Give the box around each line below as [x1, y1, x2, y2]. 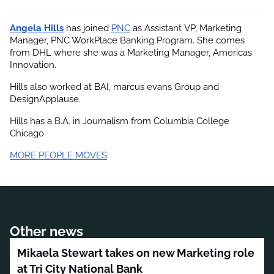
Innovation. [10, 59, 56, 70]
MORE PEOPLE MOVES [10, 149, 107, 160]
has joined [64, 22, 109, 33]
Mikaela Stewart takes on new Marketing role [17, 246, 254, 259]
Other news [10, 223, 83, 239]
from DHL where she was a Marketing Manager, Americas [10, 46, 252, 57]
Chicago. [10, 127, 46, 138]
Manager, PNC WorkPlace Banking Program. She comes [10, 34, 245, 45]
